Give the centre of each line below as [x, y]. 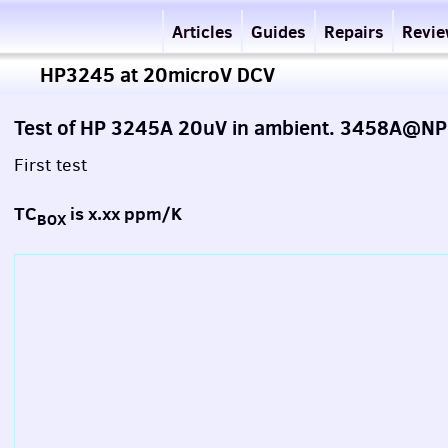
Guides [278, 31]
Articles [202, 31]
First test [50, 165]
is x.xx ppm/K [124, 213]
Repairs [354, 31]
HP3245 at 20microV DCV [157, 74]
